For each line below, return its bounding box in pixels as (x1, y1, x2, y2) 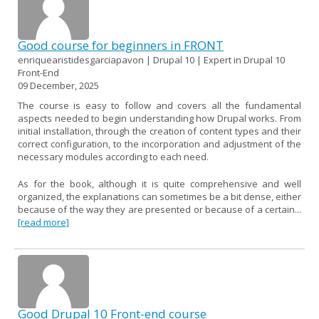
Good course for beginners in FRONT (18, 36, 224, 53)
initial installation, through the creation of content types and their (18, 124, 301, 137)
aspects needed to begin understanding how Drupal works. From (18, 111, 301, 125)
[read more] (18, 215, 69, 229)
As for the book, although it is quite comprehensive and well (18, 177, 301, 190)
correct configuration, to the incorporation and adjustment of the (18, 137, 301, 150)
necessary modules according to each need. (18, 150, 209, 163)
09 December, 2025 (18, 78, 99, 92)
